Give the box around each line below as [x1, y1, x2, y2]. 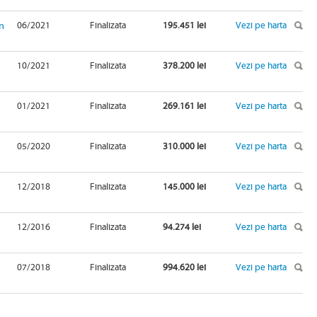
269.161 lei [163, 101, 206, 112]
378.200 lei [163, 61, 206, 71]
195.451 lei [163, 21, 206, 31]
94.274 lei [163, 222, 201, 233]
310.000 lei [163, 142, 206, 152]
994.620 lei [163, 263, 206, 273]
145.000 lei [163, 182, 206, 192]
